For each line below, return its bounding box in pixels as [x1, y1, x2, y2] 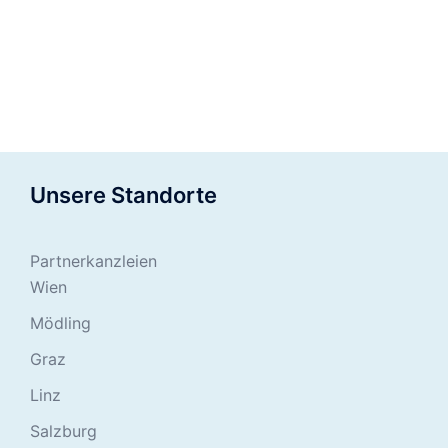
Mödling [30, 313, 91, 334]
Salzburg [30, 421, 97, 442]
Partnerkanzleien [30, 251, 157, 272]
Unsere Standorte [30, 182, 217, 209]
